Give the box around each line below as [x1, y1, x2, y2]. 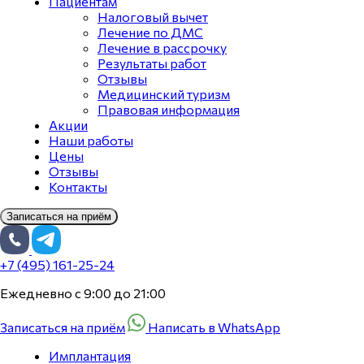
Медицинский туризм [97, 86, 230, 102]
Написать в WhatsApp [145, 319, 280, 335]
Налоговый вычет [97, 9, 208, 24]
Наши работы [49, 132, 133, 148]
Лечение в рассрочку [97, 40, 227, 55]
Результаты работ [97, 55, 206, 71]
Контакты [49, 179, 107, 194]
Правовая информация [97, 102, 240, 117]
